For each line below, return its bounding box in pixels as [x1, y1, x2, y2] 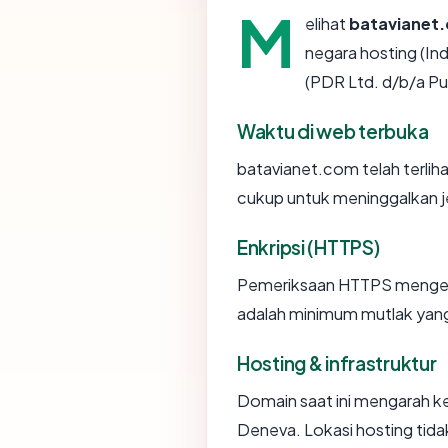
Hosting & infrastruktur [237, 350, 437, 375]
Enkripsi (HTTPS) [237, 234, 380, 259]
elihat [305, 12, 349, 34]
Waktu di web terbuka [237, 118, 429, 143]
